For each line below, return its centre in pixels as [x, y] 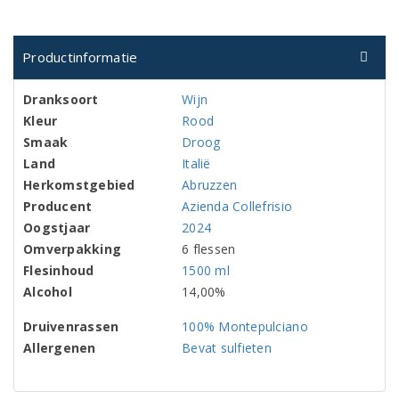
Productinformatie [80, 57]
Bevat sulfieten [227, 348]
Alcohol [48, 292]
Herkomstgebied [79, 185]
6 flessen [209, 249]
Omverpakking [73, 249]
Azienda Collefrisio [237, 206]
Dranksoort [61, 99]
